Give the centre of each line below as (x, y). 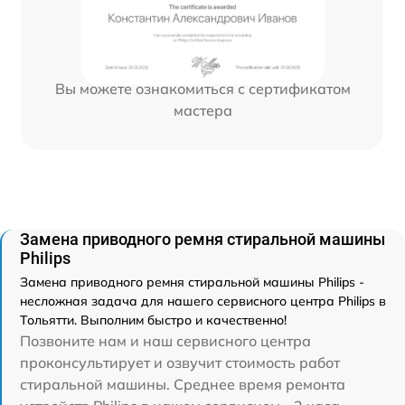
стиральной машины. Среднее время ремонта (183, 385)
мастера (202, 111)
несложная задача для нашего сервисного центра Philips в (203, 301)
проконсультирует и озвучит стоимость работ (180, 363)
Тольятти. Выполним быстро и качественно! (153, 320)
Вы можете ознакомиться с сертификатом (202, 89)
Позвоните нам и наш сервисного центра (165, 341)
